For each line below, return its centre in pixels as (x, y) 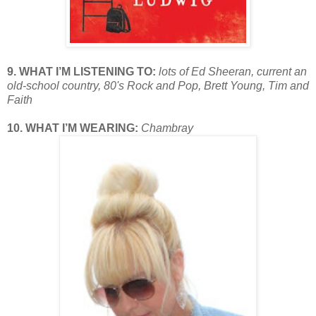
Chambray (167, 128)
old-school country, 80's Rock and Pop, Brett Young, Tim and (158, 85)
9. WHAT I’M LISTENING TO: (83, 71)
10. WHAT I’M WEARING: (74, 128)
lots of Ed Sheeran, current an (233, 71)
